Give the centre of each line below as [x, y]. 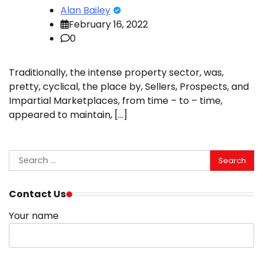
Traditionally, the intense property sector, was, [116, 73]
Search [25, 157]
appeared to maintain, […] [68, 115]
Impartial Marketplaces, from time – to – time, [116, 101]
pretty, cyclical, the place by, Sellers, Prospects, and [129, 87]
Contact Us [38, 194]
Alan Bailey [85, 11]
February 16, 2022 [108, 25]
